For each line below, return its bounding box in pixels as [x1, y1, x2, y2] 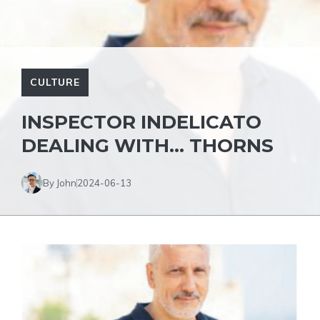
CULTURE [30, 76, 80, 89]
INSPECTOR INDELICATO [21, 111, 261, 134]
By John [43, 176, 76, 189]
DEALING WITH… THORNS [21, 134, 274, 157]
